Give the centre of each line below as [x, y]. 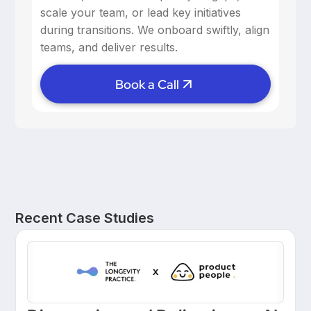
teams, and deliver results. [109, 48]
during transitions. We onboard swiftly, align [155, 30]
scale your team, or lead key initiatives [141, 13]
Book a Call [147, 84]
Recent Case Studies [85, 218]
